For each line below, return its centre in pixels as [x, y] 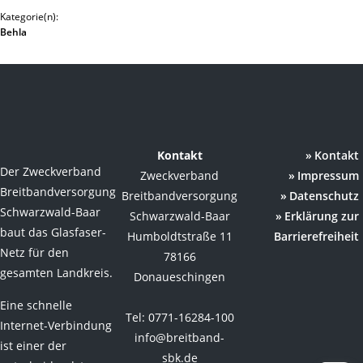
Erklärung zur [322, 216]
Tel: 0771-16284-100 [179, 317]
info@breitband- [180, 337]
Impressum [329, 175]
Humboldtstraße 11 [179, 236]
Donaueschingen [180, 277]
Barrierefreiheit [317, 236]
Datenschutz [325, 196]
